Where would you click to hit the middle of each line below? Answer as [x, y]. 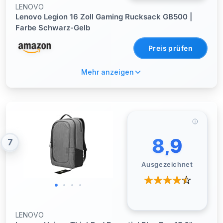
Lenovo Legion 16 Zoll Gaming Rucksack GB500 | [104, 17]
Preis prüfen [170, 48]
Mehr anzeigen [108, 72]
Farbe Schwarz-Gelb [53, 28]
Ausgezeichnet [167, 164]
